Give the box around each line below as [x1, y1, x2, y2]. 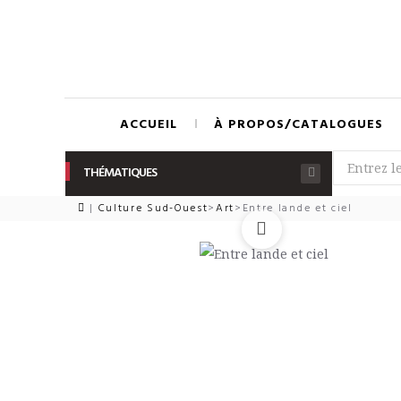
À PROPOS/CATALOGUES [214, 115, 383, 135]
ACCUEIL [120, 115, 177, 135]
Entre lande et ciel [242, 200, 353, 218]
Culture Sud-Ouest [98, 200, 209, 218]
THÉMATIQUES [83, 163, 157, 183]
